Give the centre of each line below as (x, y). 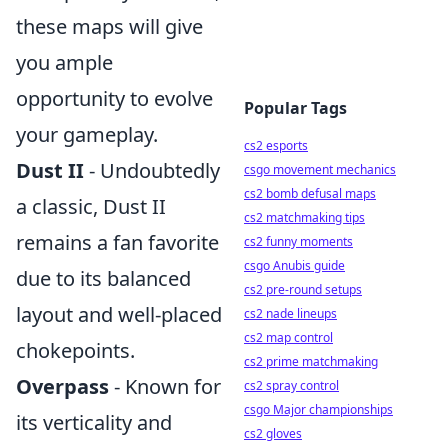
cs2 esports (276, 145)
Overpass (62, 387)
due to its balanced (103, 279)
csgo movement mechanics (320, 169)
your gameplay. (87, 135)
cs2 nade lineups (290, 313)
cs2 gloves (273, 433)
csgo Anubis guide (294, 265)
